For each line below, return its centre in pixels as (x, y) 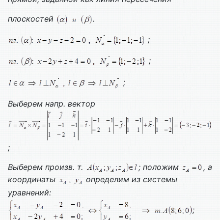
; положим (160, 167)
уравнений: (29, 192)
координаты (33, 179)
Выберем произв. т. (47, 167)
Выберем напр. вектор (52, 103)
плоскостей (32, 19)
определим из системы (130, 179)
